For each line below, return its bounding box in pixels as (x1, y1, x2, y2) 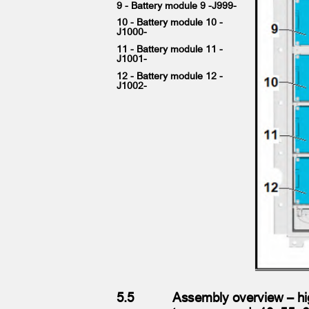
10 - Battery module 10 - (116, 14, 229, 28)
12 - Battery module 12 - (116, 68, 229, 82)
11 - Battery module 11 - (116, 41, 229, 55)
